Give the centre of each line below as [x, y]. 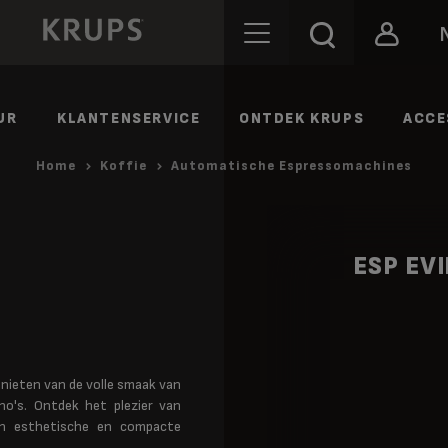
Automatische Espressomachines [291, 166]
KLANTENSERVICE [128, 118]
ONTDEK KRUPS [302, 118]
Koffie [123, 166]
